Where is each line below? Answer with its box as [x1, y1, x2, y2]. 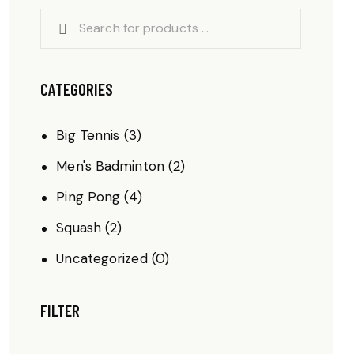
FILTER [40, 299, 80, 320]
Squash [56, 219, 101, 237]
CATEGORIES [40, 78, 113, 99]
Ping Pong [56, 188, 121, 206]
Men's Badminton [56, 157, 164, 175]
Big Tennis [56, 126, 120, 145]
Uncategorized [56, 250, 148, 268]
